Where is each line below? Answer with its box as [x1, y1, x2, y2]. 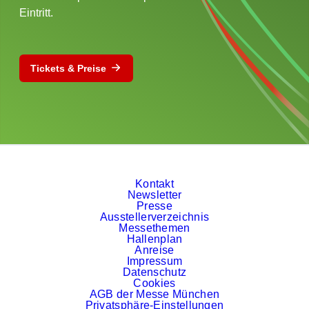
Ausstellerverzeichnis [99, 210, 210, 223]
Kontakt [134, 177, 175, 190]
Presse [137, 199, 172, 212]
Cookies [133, 277, 176, 289]
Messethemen [119, 221, 190, 234]
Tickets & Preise [30, 63, 106, 74]
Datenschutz [122, 266, 187, 278]
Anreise [134, 243, 175, 256]
